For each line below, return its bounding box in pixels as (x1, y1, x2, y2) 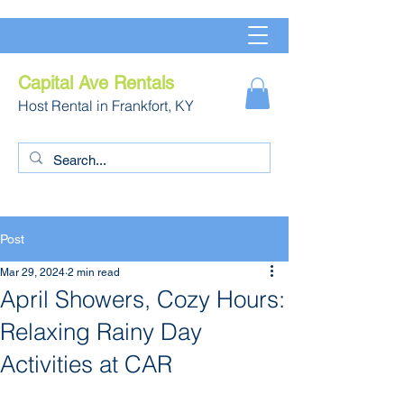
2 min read (68, 265, 120, 279)
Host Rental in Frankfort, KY (18, 96, 194, 115)
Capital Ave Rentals (18, 72, 174, 94)
